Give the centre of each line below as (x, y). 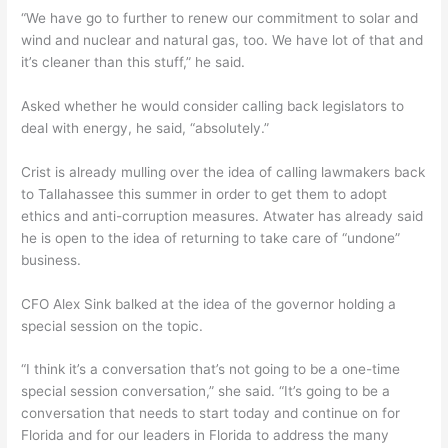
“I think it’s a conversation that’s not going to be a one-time (211, 369)
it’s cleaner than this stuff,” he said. (133, 61)
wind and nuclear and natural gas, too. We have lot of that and (222, 39)
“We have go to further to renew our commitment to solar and (220, 17)
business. (51, 259)
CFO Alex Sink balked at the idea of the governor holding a (209, 303)
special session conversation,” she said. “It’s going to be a (206, 391)
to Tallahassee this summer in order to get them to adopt (204, 193)
